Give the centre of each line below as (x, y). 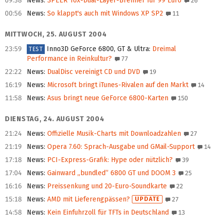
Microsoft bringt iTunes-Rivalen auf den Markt (117, 85)
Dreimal (163, 49)
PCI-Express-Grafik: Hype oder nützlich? (109, 160)
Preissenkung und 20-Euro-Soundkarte (106, 186)
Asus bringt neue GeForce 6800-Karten (107, 98)
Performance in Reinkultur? (69, 59)
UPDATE (148, 199)
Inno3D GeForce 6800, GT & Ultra (98, 49)
